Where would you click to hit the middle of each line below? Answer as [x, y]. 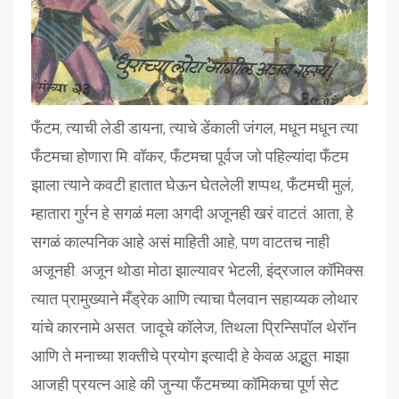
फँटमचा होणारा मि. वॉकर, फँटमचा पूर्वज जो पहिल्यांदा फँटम [190, 156]
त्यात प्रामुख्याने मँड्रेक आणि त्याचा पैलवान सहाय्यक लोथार [195, 298]
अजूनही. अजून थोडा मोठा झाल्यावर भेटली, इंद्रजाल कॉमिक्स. [199, 270]
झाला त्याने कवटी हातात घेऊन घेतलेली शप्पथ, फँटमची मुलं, [192, 184]
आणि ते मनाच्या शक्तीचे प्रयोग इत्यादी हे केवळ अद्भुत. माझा [190, 355]
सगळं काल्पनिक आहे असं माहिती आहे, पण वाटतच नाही [180, 241]
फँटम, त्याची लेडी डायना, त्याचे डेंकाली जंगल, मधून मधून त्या [195, 127]
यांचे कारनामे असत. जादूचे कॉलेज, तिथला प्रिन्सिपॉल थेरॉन [194, 327]
